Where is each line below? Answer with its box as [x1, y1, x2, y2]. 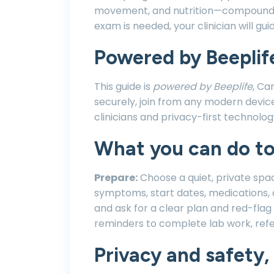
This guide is [94, 80, 153, 94]
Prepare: [94, 171, 138, 185]
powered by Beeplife [153, 80, 253, 94]
